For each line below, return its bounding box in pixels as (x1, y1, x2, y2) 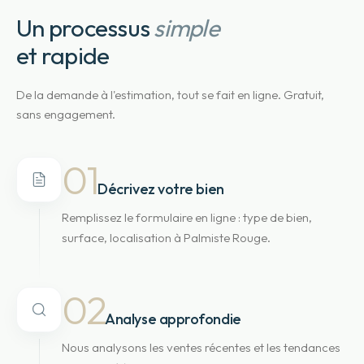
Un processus (16, 12, 150, 43)
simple (154, 12, 219, 43)
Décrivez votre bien (97, 180, 224, 198)
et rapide (16, 40, 110, 71)
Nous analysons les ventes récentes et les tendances (62, 340, 340, 355)
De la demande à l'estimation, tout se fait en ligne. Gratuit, (16, 87, 324, 102)
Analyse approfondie (105, 310, 241, 328)
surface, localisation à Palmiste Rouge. (62, 230, 271, 245)
